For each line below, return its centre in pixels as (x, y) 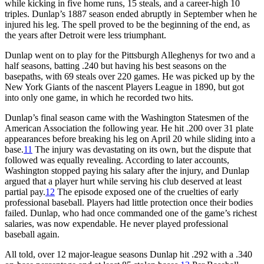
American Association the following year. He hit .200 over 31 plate (129, 128)
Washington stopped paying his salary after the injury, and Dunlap (127, 170)
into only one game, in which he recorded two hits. (99, 97)
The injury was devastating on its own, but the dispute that (142, 149)
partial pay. (25, 192)
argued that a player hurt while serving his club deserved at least (123, 181)
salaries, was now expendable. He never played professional (116, 223)
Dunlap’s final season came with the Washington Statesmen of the (127, 117)
